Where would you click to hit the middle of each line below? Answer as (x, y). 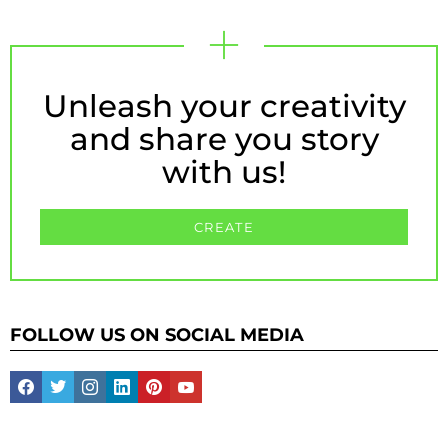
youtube (215, 372)
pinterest (185, 372)
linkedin (151, 372)
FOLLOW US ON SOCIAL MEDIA (157, 334)
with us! (224, 171)
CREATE (224, 226)
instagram (124, 372)
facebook (58, 372)
